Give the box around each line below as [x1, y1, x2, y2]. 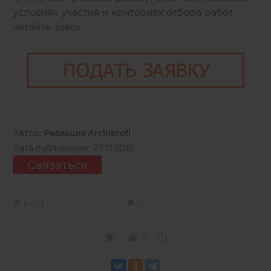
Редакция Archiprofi [44, 128, 131, 138]
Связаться [27, 158, 87, 171]
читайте [13, 21, 54, 32]
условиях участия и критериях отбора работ [13, 6, 233, 18]
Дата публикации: [13, 143, 93, 153]
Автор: [13, 128, 44, 138]
